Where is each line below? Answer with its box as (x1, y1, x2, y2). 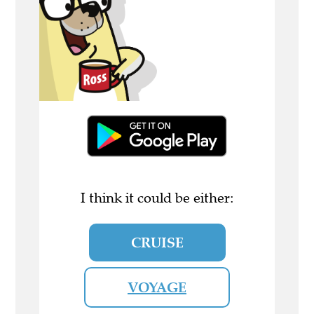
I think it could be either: (80, 189, 234, 207)
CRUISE (130, 234, 184, 252)
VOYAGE (128, 279, 186, 296)
